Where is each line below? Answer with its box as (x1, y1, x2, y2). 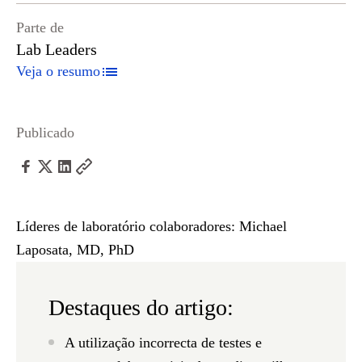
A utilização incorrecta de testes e (65, 335, 262, 351)
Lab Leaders (16, 40, 97, 58)
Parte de (16, 19, 64, 36)
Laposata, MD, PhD (16, 242, 134, 258)
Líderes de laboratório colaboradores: (16, 218, 235, 234)
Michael (235, 218, 287, 234)
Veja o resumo (16, 63, 100, 79)
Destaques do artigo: (48, 295, 234, 320)
